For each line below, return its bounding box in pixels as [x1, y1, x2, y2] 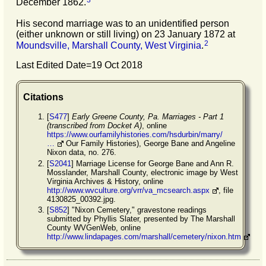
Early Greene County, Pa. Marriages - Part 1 [72, 112, 224, 122]
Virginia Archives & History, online [47, 176, 163, 186]
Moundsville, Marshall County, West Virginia [16, 40, 201, 50]
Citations [23, 92, 64, 103]
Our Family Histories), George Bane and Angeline [64, 139, 235, 148]
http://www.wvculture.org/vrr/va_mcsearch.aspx [47, 185, 210, 195]
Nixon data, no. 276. [47, 148, 116, 157]
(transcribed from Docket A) [47, 121, 142, 131]
